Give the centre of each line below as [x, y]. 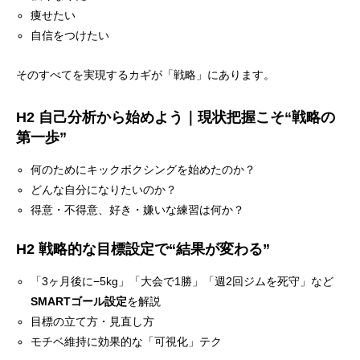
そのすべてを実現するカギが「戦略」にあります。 [145, 75]
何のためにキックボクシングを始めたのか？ [143, 170]
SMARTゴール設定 [79, 301]
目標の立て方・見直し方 [93, 321]
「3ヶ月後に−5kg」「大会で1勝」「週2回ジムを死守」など [182, 281]
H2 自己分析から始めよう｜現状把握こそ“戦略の [176, 117]
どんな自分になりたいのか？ [104, 190]
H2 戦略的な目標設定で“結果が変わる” [143, 249]
